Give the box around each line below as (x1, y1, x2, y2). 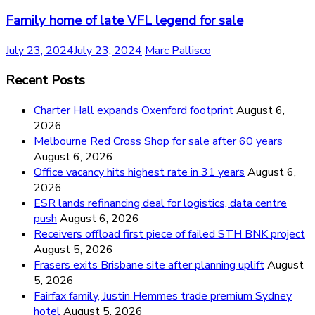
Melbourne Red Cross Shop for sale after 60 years (34, 133, 283, 149)
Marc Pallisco (145, 42, 211, 58)
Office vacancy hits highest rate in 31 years (34, 164, 245, 180)
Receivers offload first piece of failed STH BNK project (34, 226, 305, 242)
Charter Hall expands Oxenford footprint (34, 102, 233, 118)
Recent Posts (6, 71, 85, 90)
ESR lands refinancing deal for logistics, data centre (34, 195, 287, 211)
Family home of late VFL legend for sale (6, 11, 243, 30)
